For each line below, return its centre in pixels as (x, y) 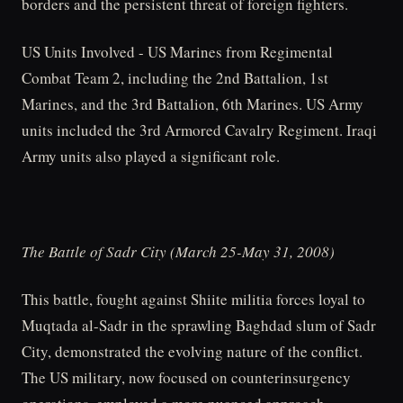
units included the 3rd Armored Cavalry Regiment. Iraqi (199, 130)
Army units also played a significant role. (151, 157)
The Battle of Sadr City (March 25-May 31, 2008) (178, 251)
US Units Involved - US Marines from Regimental (177, 52)
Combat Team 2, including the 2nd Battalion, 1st (175, 78)
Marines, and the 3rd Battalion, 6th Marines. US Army (193, 104)
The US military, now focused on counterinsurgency (186, 377)
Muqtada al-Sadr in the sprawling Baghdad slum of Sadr (199, 325)
